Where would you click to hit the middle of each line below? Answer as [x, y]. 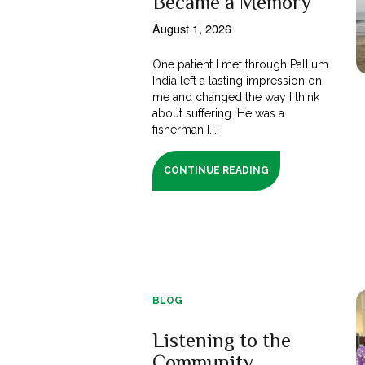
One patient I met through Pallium [241, 64]
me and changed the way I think [236, 97]
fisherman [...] [186, 129]
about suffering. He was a [219, 113]
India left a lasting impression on [237, 80]
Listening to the [222, 340]
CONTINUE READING [217, 170]
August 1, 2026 [192, 28]
